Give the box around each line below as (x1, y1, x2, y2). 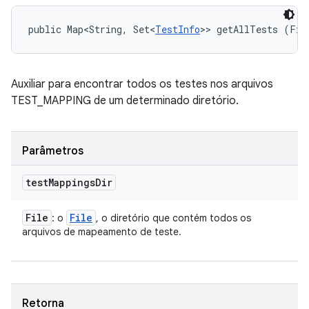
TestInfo (155, 23, 200, 36)
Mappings (48, 176, 95, 189)
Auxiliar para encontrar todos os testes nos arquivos (11, 77, 273, 91)
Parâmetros (22, 144, 83, 158)
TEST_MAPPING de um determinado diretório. (11, 94, 239, 108)
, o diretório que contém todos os (96, 212, 251, 224)
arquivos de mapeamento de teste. (22, 226, 181, 238)
